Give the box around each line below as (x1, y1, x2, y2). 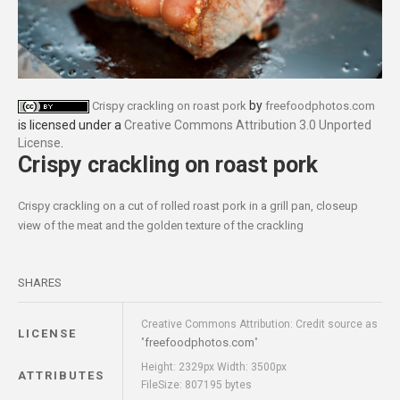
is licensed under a (18, 118, 124, 133)
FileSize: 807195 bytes (141, 379, 252, 392)
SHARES (18, 276, 62, 290)
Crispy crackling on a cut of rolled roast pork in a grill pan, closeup (18, 199, 358, 213)
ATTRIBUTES (18, 369, 104, 383)
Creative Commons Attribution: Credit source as (141, 318, 378, 331)
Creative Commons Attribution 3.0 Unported (124, 118, 371, 133)
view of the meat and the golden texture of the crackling (18, 219, 304, 233)
